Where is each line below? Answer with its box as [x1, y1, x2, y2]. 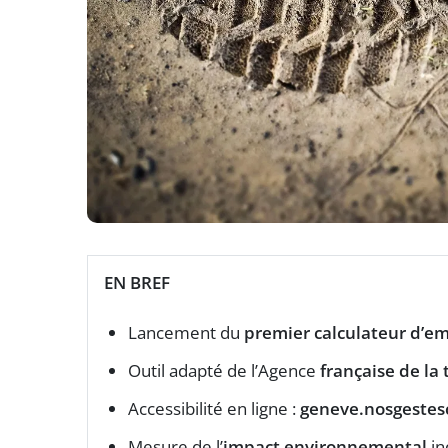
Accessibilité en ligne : [128, 396, 300, 420]
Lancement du [128, 320, 244, 344]
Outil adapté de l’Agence [128, 358, 320, 382]
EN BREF [104, 270, 170, 294]
